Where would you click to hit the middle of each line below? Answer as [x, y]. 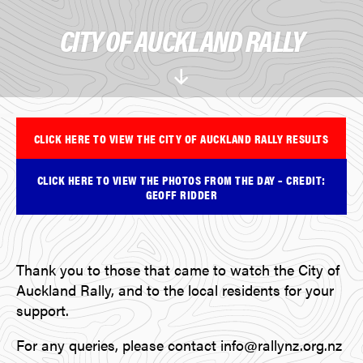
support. [43, 310]
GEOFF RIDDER [181, 194]
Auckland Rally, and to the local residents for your [175, 289]
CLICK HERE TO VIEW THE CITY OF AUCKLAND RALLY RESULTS [181, 138]
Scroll [197, 86]
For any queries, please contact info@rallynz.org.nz [179, 344]
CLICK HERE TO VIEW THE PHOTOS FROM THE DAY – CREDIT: [181, 179]
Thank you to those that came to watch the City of [178, 269]
